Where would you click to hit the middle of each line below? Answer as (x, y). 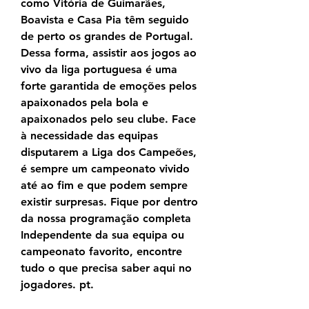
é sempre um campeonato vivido (105, 169)
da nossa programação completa (106, 219)
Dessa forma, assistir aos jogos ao (109, 53)
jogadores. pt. (57, 285)
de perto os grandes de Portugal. (107, 37)
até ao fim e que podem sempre (104, 186)
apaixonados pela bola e (84, 103)
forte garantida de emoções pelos (109, 86)
